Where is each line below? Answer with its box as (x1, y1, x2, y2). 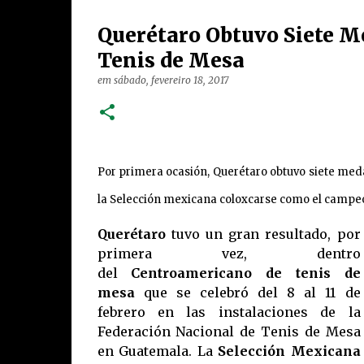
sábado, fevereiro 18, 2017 (113, 74, 228, 86)
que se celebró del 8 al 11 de (143, 284, 361, 301)
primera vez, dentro (97, 245, 361, 262)
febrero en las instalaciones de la (97, 304, 361, 320)
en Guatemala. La (97, 343, 213, 359)
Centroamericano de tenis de (131, 265, 361, 281)
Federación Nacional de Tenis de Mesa (97, 323, 361, 340)
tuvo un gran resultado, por (171, 226, 361, 242)
